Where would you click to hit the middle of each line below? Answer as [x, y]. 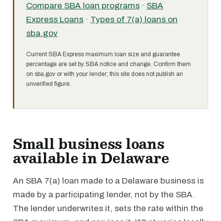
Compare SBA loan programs [83, 6]
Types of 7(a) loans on [134, 19]
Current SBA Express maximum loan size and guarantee [103, 54]
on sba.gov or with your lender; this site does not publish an [105, 74]
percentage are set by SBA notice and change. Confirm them [109, 64]
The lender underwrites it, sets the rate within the [108, 208]
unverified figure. [49, 84]
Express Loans [55, 19]
